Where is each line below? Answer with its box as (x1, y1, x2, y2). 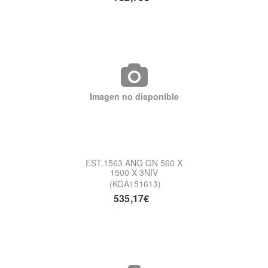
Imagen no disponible (89, 90, 179, 102)
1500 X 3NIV (110, 166, 158, 178)
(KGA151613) (109, 177, 161, 190)
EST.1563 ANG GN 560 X (86, 156, 182, 169)
